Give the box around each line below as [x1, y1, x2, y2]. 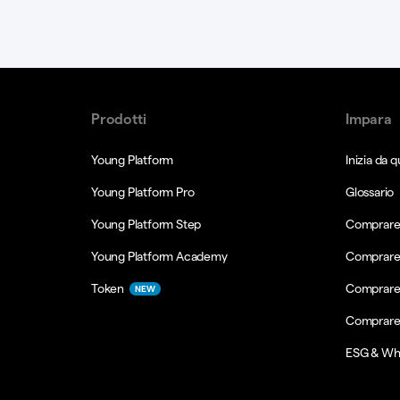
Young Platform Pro [91, 185, 195, 199]
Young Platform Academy [91, 249, 228, 263]
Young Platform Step [91, 217, 202, 231]
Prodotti [91, 112, 146, 127]
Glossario [346, 185, 395, 199]
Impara [346, 112, 392, 127]
